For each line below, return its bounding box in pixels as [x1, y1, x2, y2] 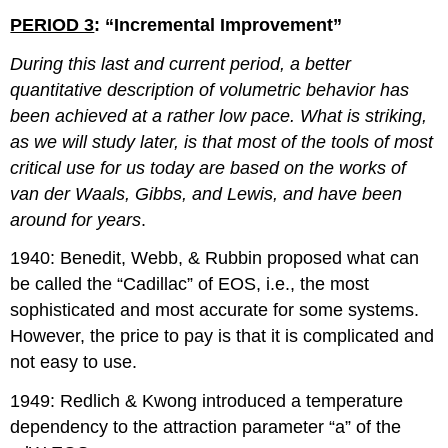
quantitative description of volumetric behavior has [10, 79, 410, 100]
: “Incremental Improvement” [94, 14, 343, 35]
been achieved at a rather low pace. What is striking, [10, 105, 428, 126]
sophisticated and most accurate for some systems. [10, 300, 420, 321]
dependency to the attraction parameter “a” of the [10, 417, 402, 438]
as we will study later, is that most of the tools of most [10, 131, 434, 152]
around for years [10, 209, 142, 230]
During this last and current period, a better [10, 53, 352, 74]
